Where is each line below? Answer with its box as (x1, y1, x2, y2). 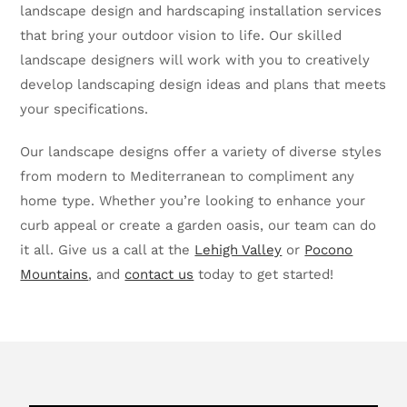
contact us (124, 266, 194, 283)
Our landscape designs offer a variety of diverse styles (20, 144, 382, 160)
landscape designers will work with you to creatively (20, 52, 371, 68)
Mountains (20, 266, 89, 283)
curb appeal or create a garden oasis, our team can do (20, 217, 377, 233)
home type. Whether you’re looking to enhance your (20, 193, 366, 209)
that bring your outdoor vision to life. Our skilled (20, 27, 342, 44)
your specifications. (20, 101, 154, 117)
